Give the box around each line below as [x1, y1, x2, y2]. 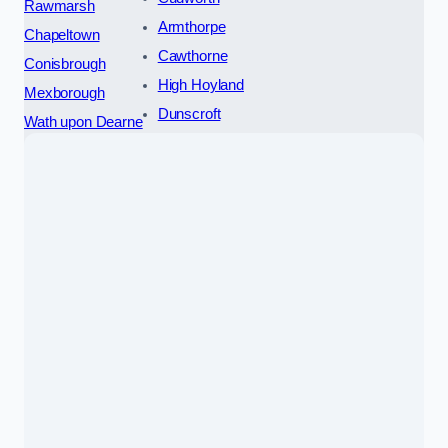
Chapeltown [24, 26, 100, 43]
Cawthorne [157, 47, 228, 64]
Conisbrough [24, 55, 106, 72]
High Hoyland [157, 76, 244, 93]
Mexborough [24, 84, 105, 101]
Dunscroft [157, 105, 221, 122]
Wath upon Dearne [24, 113, 143, 130]
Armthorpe [157, 18, 226, 35]
